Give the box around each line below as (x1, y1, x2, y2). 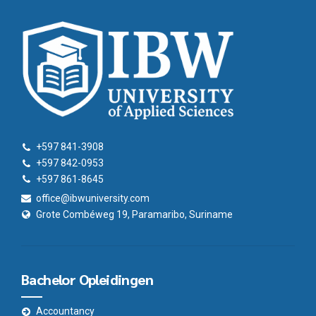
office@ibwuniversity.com (36, 192, 150, 204)
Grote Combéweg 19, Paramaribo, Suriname (36, 208, 233, 220)
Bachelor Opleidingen (21, 270, 153, 289)
